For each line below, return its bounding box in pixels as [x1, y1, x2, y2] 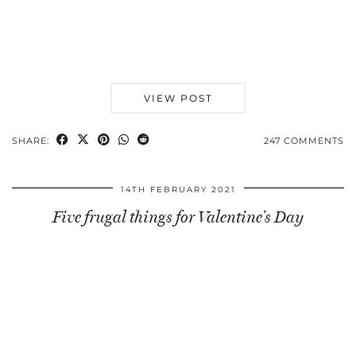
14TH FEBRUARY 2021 [120, 184, 236, 195]
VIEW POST [143, 92, 213, 105]
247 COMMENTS [264, 135, 344, 147]
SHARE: [12, 135, 52, 147]
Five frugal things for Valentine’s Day [52, 207, 304, 227]
